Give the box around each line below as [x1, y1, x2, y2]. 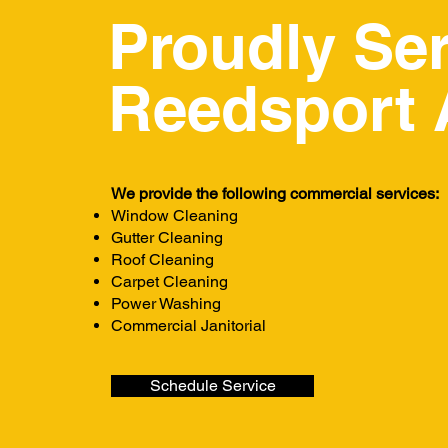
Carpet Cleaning [111, 272, 228, 291]
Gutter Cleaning [111, 228, 223, 247]
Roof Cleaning [111, 250, 214, 269]
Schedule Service [149, 376, 276, 395]
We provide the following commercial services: [111, 184, 439, 203]
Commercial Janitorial [111, 316, 266, 335]
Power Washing [111, 294, 221, 313]
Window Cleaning [111, 206, 238, 225]
